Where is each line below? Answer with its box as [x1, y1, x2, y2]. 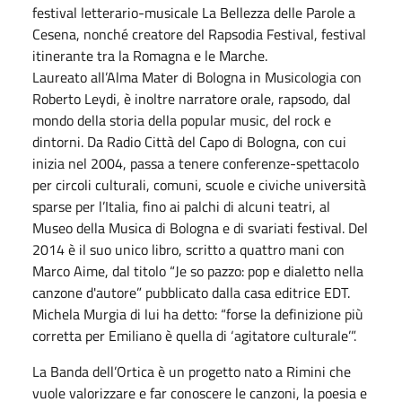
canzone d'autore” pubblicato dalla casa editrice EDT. [32, 281, 350, 303]
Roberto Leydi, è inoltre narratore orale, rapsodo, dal [32, 87, 351, 109]
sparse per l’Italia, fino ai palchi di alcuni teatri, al [32, 195, 330, 217]
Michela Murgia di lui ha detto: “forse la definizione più [32, 302, 363, 325]
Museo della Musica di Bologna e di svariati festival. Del [32, 216, 368, 239]
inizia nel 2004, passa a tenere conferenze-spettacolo [32, 152, 359, 174]
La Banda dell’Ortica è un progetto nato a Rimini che [32, 360, 351, 382]
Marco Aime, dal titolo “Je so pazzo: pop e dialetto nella [32, 259, 363, 282]
